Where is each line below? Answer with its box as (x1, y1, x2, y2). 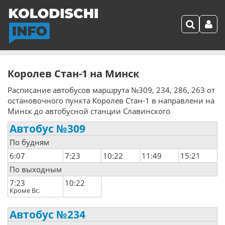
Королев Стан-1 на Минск (8, 67, 139, 80)
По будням (10, 137, 49, 147)
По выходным (10, 164, 62, 174)
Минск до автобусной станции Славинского (8, 106, 170, 116)
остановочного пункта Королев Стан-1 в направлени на (8, 95, 214, 105)
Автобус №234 (10, 207, 85, 221)
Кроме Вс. (10, 186, 40, 195)
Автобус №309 (10, 122, 85, 136)
